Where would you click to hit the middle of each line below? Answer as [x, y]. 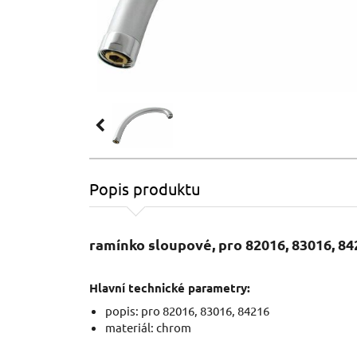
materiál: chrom [148, 327]
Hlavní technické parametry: [170, 288]
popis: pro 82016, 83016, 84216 [187, 310]
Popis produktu [145, 188]
